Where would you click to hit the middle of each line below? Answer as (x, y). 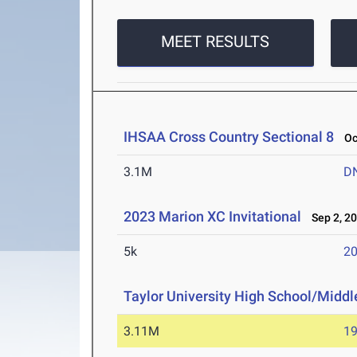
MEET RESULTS (216, 42)
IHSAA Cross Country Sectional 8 (229, 137)
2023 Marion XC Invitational (214, 217)
